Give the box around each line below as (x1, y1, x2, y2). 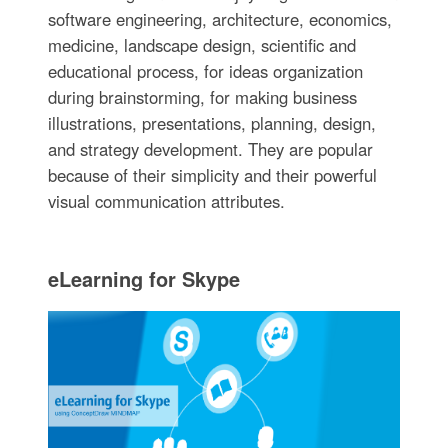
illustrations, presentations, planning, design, (47, 110, 376, 135)
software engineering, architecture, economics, (47, 6, 392, 31)
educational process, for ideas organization (47, 58, 363, 83)
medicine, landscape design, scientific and (47, 32, 356, 57)
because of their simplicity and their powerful (47, 162, 377, 187)
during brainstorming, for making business (47, 84, 357, 109)
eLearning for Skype (47, 263, 240, 293)
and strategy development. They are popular (47, 136, 373, 161)
